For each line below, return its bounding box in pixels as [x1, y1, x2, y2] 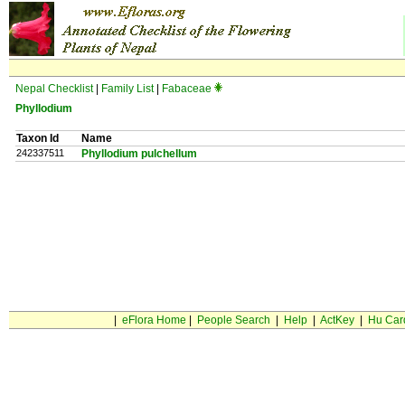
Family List [101, 82, 154, 95]
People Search [196, 314, 270, 326]
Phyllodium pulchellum [81, 147, 197, 160]
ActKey [319, 314, 354, 326]
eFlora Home [121, 314, 186, 326]
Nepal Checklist [15, 82, 93, 95]
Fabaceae [162, 82, 212, 95]
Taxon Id [16, 132, 59, 145]
